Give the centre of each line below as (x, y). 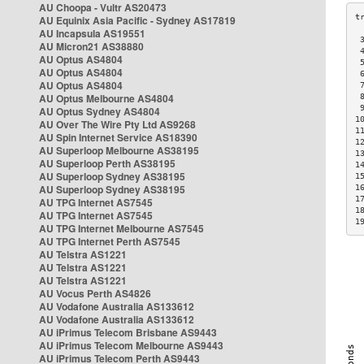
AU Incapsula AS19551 (92, 33)
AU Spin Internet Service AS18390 (118, 137)
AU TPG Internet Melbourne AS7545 (121, 228)
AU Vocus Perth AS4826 (95, 293)
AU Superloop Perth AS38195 (107, 163)
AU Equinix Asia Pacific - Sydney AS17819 (137, 20)
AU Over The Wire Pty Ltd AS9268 (117, 124)
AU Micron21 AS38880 (91, 46)
